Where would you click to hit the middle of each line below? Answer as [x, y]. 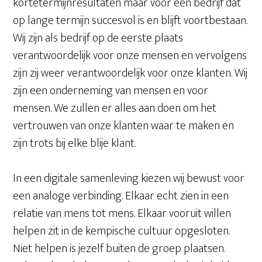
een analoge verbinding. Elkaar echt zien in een [121, 196]
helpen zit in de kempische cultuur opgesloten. [122, 231]
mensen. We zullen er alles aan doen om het [115, 108]
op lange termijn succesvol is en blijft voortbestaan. [130, 20]
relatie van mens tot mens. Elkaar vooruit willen [122, 213]
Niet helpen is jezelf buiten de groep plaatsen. [119, 249]
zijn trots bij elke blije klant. [75, 143]
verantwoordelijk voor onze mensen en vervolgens [130, 56]
